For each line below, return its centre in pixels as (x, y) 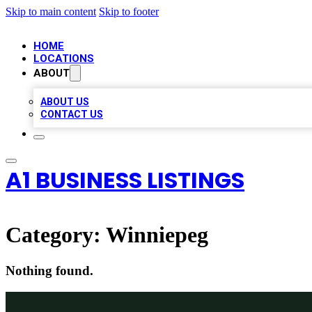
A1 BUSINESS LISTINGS (125, 180)
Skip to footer (129, 11)
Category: (56, 235)
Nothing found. (49, 270)
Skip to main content (51, 11)
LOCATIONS (64, 58)
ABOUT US (65, 102)
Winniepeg (157, 235)
